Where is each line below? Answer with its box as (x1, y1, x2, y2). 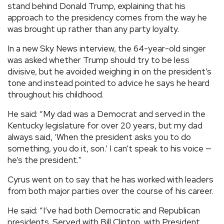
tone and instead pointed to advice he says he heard (7, 77, 209, 88)
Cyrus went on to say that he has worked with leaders (7, 173, 213, 185)
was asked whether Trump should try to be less (7, 54, 189, 65)
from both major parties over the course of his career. (7, 185, 213, 196)
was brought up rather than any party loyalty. (7, 23, 179, 34)
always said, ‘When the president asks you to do (7, 131, 191, 142)
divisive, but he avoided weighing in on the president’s (7, 65, 211, 77)
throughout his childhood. (7, 88, 103, 100)
